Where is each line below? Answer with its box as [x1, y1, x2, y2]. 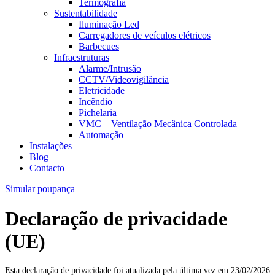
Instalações [29, 140, 72, 151]
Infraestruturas [54, 52, 109, 63]
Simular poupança [5, 183, 75, 194]
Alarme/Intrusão [79, 63, 141, 74]
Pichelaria [79, 107, 117, 118]
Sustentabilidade [54, 7, 117, 18]
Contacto [29, 162, 64, 173]
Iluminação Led [79, 18, 139, 29]
